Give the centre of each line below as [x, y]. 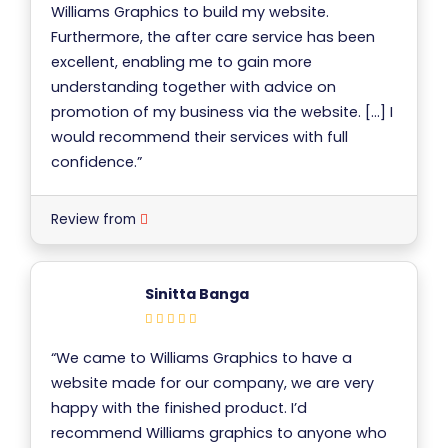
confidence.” [96, 162]
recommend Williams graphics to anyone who [219, 433]
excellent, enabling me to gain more [181, 62]
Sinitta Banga [197, 294]
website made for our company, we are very [212, 383]
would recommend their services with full [199, 137]
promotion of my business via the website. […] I [222, 112]
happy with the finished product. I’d [179, 408]
